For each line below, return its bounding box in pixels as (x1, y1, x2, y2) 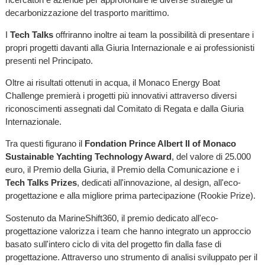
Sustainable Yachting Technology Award (5, 151, 172, 162)
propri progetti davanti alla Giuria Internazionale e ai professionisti (5, 43, 254, 53)
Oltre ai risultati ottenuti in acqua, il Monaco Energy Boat (5, 77, 220, 88)
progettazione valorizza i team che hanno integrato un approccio (5, 225, 251, 236)
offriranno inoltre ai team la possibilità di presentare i (53, 30, 254, 40)
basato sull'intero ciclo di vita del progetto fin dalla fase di (5, 238, 221, 249)
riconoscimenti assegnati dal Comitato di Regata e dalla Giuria (5, 104, 244, 114)
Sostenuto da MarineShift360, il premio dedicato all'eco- (5, 212, 218, 223)
